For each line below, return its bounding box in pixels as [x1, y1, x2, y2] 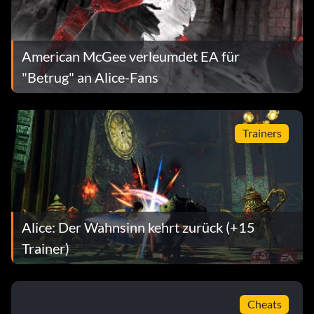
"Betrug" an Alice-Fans [22, 69, 158, 86]
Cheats [247, 297, 282, 311]
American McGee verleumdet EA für [22, 48, 240, 65]
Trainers [242, 126, 282, 140]
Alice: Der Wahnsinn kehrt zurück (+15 [22, 219, 255, 236]
